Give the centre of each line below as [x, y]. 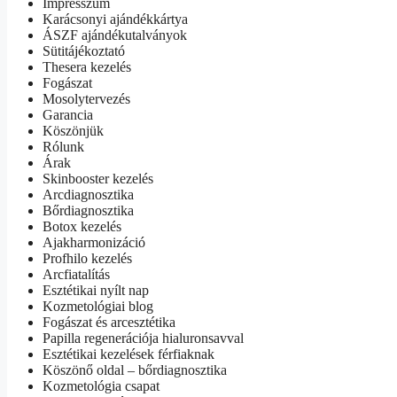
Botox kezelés [82, 226]
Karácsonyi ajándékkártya [115, 19]
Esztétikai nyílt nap [96, 290]
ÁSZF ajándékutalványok [115, 35]
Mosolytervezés [86, 98]
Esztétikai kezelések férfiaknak [128, 354]
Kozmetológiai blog [98, 306]
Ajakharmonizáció [94, 242]
